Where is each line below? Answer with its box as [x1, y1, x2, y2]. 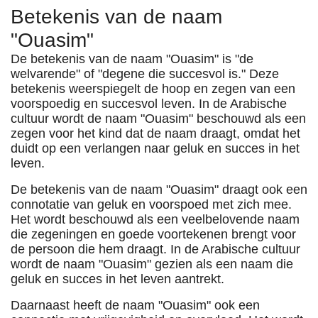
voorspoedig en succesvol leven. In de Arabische [11, 97, 287, 111]
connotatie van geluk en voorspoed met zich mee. [11, 197, 292, 212]
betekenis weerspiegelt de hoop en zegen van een [11, 82, 295, 96]
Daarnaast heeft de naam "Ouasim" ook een [11, 298, 260, 312]
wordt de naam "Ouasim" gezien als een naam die [11, 257, 293, 271]
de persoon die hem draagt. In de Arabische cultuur [11, 242, 300, 256]
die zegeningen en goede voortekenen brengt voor [11, 227, 296, 241]
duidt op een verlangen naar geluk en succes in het [11, 141, 300, 155]
